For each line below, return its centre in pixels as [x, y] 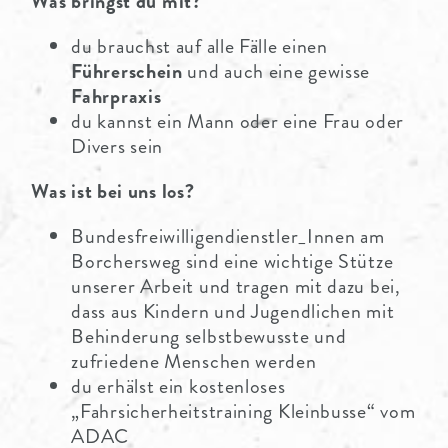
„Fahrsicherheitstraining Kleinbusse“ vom [243, 411]
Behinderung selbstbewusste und [209, 336]
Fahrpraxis [116, 96]
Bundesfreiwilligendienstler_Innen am [228, 236]
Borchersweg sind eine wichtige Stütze [232, 261]
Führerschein [127, 71]
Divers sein [117, 146]
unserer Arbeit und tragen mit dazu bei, [236, 286]
